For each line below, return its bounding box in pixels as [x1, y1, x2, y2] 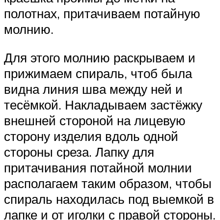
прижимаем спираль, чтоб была [4, 65, 192, 81]
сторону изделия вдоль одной [4, 128, 178, 144]
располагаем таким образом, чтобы [4, 175, 212, 191]
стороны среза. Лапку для [4, 143, 154, 160]
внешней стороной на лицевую [4, 112, 186, 128]
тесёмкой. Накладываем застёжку [4, 96, 202, 112]
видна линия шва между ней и [4, 81, 183, 97]
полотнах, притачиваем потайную [4, 5, 200, 22]
